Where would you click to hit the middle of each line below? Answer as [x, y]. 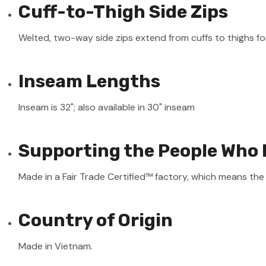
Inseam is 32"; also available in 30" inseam [107, 107]
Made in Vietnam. [56, 246]
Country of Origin [96, 220]
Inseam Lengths [90, 81]
